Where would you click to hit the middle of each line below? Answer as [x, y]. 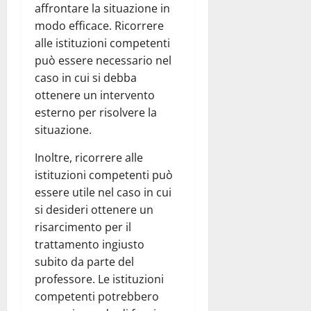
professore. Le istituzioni [99, 279]
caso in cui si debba [86, 78]
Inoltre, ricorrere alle [89, 158]
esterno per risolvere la [96, 113]
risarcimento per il [83, 227]
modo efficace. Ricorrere [99, 26]
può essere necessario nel [103, 61]
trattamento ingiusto [90, 245]
